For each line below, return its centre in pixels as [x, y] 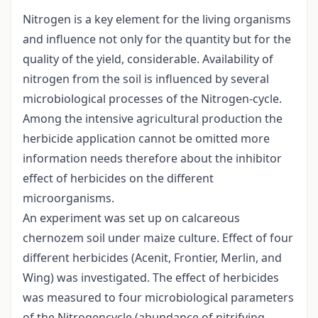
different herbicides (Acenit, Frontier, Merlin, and [152, 258]
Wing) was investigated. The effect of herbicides [151, 278]
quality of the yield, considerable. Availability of [148, 59]
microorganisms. [68, 198]
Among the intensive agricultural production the [153, 119]
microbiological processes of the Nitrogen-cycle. [152, 99]
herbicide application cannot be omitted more [146, 139]
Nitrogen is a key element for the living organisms [157, 20]
